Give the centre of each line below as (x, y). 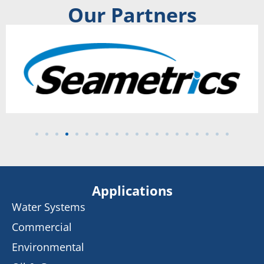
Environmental (48, 247)
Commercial (42, 227)
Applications (132, 190)
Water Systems (49, 207)
